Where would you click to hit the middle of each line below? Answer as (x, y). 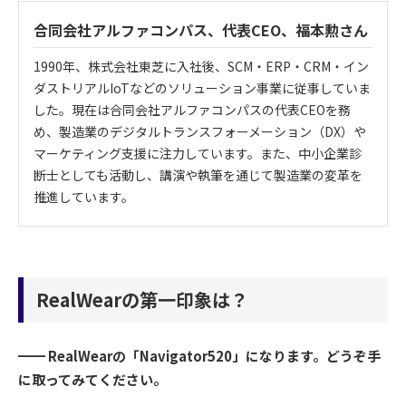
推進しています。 (84, 197)
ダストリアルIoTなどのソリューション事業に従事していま (202, 88)
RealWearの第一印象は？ (142, 300)
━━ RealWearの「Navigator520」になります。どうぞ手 (199, 356)
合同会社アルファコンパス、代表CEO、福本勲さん (201, 30)
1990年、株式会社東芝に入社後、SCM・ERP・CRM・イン (201, 67)
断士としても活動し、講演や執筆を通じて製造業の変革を (198, 175)
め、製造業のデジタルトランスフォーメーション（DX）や (200, 132)
